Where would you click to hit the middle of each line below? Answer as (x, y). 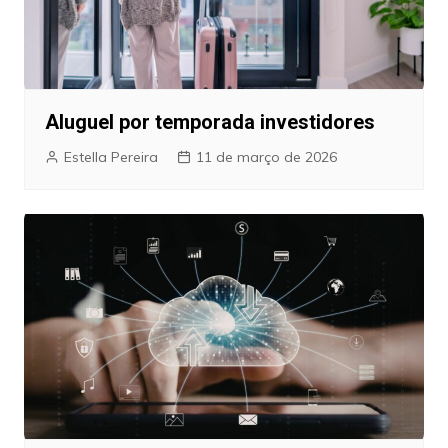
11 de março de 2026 (266, 156)
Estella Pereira (110, 156)
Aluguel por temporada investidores (209, 121)
